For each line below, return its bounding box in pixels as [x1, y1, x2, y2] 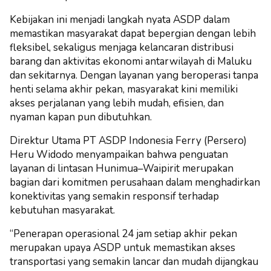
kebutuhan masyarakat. [10, 203, 115, 218]
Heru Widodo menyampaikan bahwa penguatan [10, 148, 228, 162]
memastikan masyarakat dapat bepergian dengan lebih [10, 27, 256, 41]
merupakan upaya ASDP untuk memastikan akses [10, 241, 235, 255]
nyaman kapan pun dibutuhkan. [10, 110, 152, 125]
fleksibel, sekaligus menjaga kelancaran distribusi [10, 41, 233, 55]
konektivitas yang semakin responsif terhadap [10, 189, 219, 204]
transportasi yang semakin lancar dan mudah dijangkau [10, 255, 258, 269]
